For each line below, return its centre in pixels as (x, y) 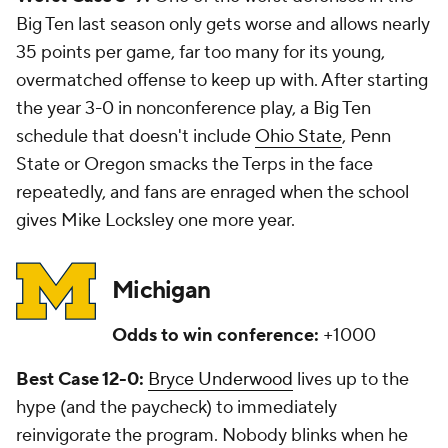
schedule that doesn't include (135, 137)
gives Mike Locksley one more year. (155, 221)
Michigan (161, 291)
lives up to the (351, 380)
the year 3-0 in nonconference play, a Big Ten (193, 109)
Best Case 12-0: (82, 380)
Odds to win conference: (217, 336)
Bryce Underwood (220, 380)
